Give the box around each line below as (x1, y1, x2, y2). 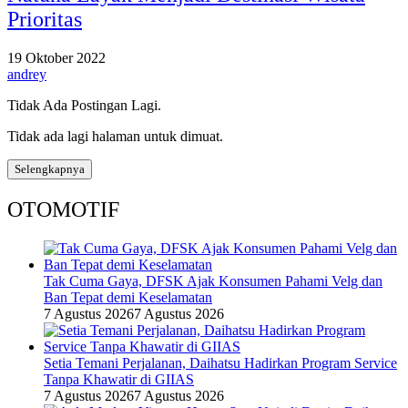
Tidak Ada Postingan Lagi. (7, 97, 161, 113)
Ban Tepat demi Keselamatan (44, 289, 212, 305)
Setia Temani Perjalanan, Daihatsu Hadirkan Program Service (44, 354, 397, 371)
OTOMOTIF (7, 197, 119, 221)
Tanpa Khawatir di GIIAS (44, 371, 194, 387)
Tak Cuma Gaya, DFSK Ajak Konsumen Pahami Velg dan (44, 272, 382, 289)
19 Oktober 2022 (7, 49, 106, 66)
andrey (7, 66, 46, 82)
